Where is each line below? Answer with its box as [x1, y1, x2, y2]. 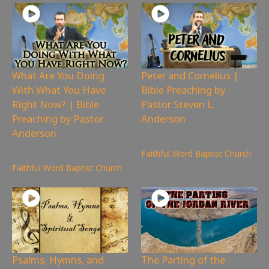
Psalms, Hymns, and [12, 252, 104, 267]
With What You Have [12, 82, 106, 97]
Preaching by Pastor [12, 111, 103, 125]
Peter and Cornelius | [141, 68, 239, 82]
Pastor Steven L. [141, 97, 216, 111]
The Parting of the [141, 252, 226, 267]
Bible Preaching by [141, 82, 226, 97]
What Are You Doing [12, 68, 104, 82]
